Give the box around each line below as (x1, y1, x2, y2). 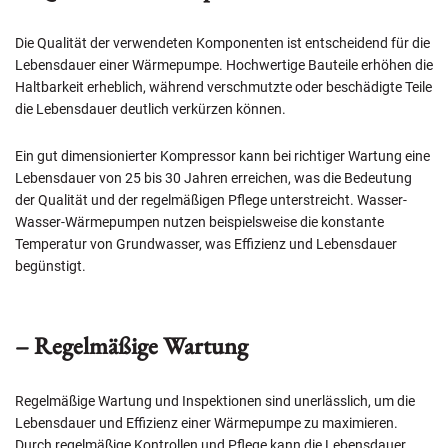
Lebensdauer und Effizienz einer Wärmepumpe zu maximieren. (15, 415, 398, 432)
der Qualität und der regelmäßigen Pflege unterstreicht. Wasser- (15, 192, 407, 209)
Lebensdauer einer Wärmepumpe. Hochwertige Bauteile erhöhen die (15, 57, 433, 74)
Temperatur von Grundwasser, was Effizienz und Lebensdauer (15, 236, 397, 253)
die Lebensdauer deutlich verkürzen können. (15, 101, 286, 118)
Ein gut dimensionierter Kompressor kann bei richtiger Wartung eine (15, 148, 430, 165)
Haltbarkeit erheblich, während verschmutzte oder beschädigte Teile (15, 79, 432, 96)
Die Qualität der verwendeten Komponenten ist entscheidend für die (15, 35, 430, 52)
